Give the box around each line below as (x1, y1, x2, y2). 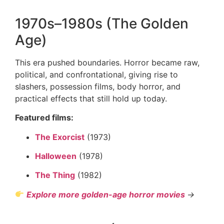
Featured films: (15, 112, 73, 123)
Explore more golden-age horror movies (26, 189, 185, 199)
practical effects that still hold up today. (15, 93, 167, 103)
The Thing (35, 170, 75, 180)
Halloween (35, 150, 76, 161)
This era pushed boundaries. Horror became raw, (15, 57, 199, 67)
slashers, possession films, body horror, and (15, 81, 180, 91)
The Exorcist (35, 131, 84, 142)
